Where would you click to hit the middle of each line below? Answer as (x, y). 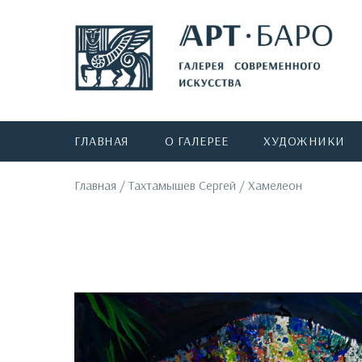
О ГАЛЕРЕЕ (196, 141)
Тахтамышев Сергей (182, 185)
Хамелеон (275, 185)
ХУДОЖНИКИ (304, 141)
